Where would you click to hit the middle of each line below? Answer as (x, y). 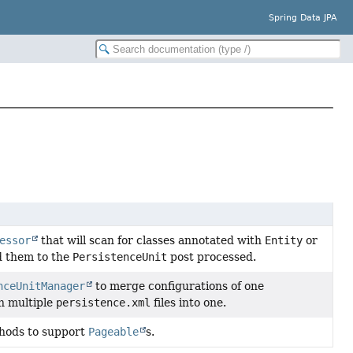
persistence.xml (104, 303)
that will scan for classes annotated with (152, 241)
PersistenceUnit (120, 257)
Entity (284, 241)
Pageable (114, 332)
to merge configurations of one (178, 286)
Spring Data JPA (303, 17)
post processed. (212, 257)
